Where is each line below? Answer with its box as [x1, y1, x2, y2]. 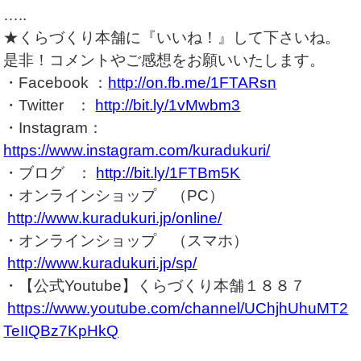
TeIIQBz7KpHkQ [3, 322, 119, 339]
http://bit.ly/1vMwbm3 [95, 96, 241, 114]
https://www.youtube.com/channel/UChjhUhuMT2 [7, 299, 349, 317]
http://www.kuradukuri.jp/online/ [7, 209, 222, 226]
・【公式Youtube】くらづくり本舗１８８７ [3, 276, 306, 294]
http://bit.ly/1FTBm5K [96, 164, 241, 181]
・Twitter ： [3, 96, 96, 114]
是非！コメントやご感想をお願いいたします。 [3, 51, 326, 68]
